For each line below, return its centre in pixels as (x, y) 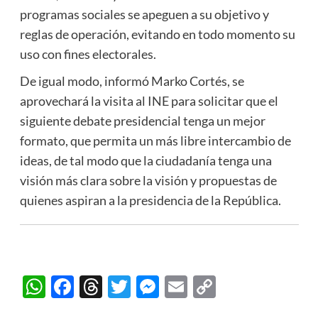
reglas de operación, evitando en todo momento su (157, 34)
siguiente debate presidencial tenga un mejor (142, 120)
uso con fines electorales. (88, 54)
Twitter (167, 287)
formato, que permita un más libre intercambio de (155, 140)
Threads (143, 287)
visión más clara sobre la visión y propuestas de (148, 180)
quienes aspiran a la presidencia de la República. (150, 200)
